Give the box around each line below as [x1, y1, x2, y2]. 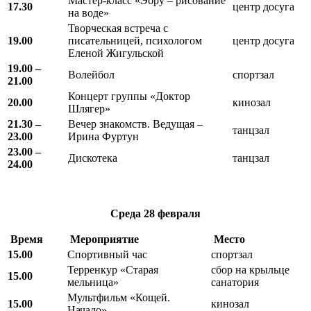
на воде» [68, 6, 109, 19]
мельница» [67, 276, 119, 288]
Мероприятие [70, 233, 139, 245]
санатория [211, 276, 259, 288]
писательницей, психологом [68, 34, 202, 47]
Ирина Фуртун [68, 130, 139, 142]
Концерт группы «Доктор [68, 90, 190, 102]
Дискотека [68, 151, 117, 164]
